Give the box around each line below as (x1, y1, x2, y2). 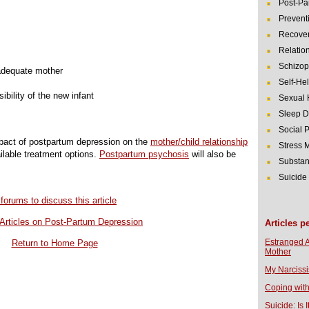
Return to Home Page (11, 237, 98, 248)
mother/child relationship (150, 136, 248, 147)
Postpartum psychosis (99, 148, 189, 159)
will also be (189, 148, 236, 159)
